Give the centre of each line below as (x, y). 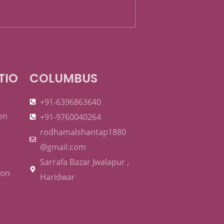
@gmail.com (63, 147)
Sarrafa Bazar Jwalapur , (85, 162)
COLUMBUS (63, 78)
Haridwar (58, 177)
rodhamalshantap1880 (83, 132)
